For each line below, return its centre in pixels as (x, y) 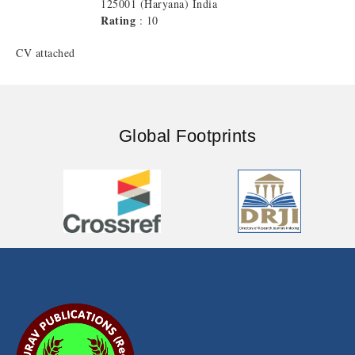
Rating (118, 21)
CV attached (46, 53)
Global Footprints (187, 136)
